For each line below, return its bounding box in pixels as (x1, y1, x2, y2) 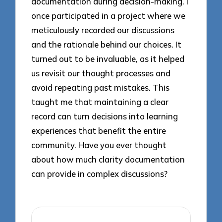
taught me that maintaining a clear (31, 96, 169, 107)
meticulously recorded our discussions (31, 24, 175, 35)
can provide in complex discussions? (31, 168, 168, 179)
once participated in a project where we (31, 10, 186, 21)
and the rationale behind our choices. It (31, 39, 182, 50)
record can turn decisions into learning (31, 111, 178, 121)
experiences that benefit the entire (31, 125, 166, 136)
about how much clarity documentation (31, 154, 185, 165)
